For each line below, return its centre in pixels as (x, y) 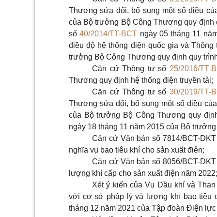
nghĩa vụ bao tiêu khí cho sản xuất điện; (137, 150)
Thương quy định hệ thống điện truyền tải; (141, 80)
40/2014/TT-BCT (108, 34)
